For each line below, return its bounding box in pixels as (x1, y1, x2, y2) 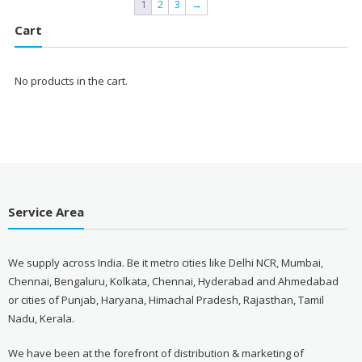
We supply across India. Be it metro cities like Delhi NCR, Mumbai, (7, 255, 323, 270)
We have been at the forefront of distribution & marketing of (7, 345, 304, 360)
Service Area (7, 203, 84, 220)
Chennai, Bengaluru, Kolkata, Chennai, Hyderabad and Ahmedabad (7, 273, 339, 288)
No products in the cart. (14, 74, 128, 89)
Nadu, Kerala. (7, 310, 74, 326)
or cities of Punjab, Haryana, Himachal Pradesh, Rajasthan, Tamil (7, 292, 324, 307)
